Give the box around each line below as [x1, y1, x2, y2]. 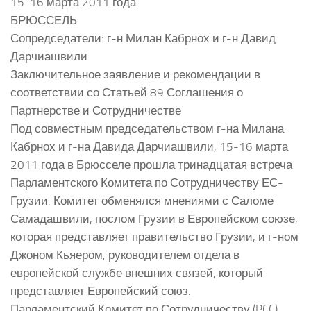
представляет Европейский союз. [10, 283, 191, 298]
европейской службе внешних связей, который [10, 265, 263, 280]
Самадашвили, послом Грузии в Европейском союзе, [10, 211, 298, 226]
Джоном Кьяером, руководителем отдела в [10, 247, 239, 262]
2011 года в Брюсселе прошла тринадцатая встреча [10, 157, 292, 171]
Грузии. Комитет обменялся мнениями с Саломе [10, 193, 274, 208]
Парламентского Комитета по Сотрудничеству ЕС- [10, 175, 283, 190]
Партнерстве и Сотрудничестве [10, 103, 181, 117]
